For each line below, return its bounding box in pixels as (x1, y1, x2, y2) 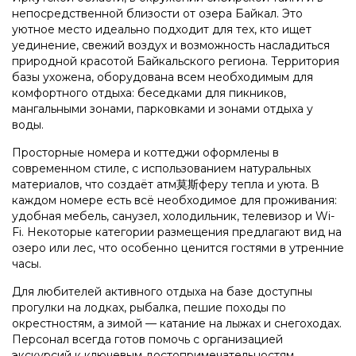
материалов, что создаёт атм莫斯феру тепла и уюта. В (12, 176, 319, 192)
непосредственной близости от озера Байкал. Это (12, 6, 303, 21)
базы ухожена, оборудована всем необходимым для (12, 69, 313, 84)
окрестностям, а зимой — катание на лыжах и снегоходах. (12, 315, 342, 331)
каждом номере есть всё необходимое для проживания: (12, 192, 337, 207)
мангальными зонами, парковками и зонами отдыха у (12, 101, 313, 116)
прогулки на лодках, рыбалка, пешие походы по (12, 300, 286, 315)
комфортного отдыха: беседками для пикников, (12, 85, 286, 100)
